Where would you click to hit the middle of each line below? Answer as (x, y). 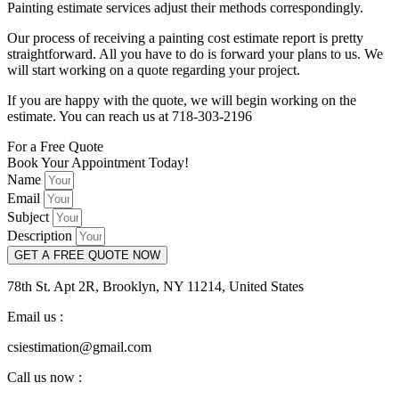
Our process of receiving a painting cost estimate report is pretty (185, 38)
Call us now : (45, 378)
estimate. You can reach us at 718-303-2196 (130, 117)
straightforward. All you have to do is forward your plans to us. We (195, 54)
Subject (30, 217)
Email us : (35, 317)
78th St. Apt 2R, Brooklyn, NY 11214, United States (155, 287)
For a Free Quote (55, 147)
